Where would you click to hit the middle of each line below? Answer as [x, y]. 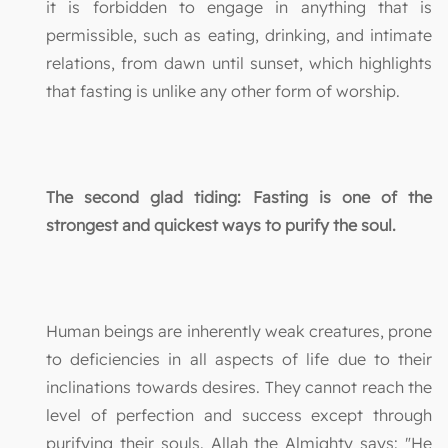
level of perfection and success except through [239, 414]
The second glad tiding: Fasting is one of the [239, 196]
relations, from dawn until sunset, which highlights [239, 62]
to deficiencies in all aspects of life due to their [239, 358]
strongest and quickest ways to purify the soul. [221, 224]
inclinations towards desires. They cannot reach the [239, 386]
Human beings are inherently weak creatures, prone [239, 330]
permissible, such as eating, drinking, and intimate [239, 34]
